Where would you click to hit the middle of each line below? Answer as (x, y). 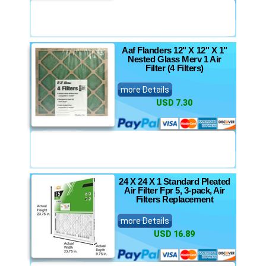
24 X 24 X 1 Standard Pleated (175, 181)
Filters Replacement (175, 199)
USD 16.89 (174, 234)
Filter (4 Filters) (175, 68)
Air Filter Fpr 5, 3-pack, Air (175, 190)
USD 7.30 (174, 103)
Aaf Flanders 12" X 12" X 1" (175, 50)
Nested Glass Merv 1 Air (175, 59)
